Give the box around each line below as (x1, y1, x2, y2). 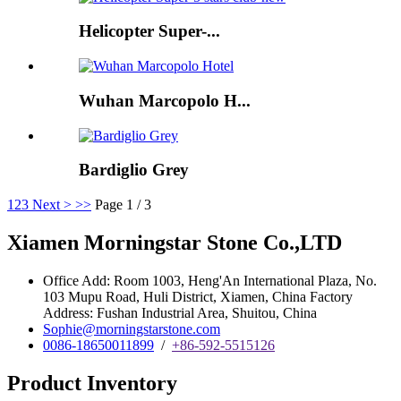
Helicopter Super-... (79, 21, 220, 41)
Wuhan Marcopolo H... (79, 90, 251, 110)
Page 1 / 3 (95, 197, 151, 213)
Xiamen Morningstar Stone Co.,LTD (7, 230, 342, 254)
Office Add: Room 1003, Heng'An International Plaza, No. (43, 272, 377, 288)
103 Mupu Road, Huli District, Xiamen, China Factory (43, 288, 353, 304)
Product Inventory (7, 371, 177, 395)
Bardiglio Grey (79, 160, 189, 180)
